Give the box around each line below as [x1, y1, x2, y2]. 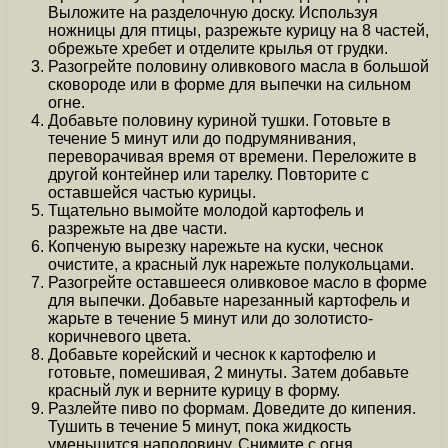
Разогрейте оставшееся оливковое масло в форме [48, 274, 427, 292]
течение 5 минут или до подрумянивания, [48, 130, 356, 148]
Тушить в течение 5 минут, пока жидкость [48, 418, 351, 436]
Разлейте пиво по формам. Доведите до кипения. [48, 400, 416, 418]
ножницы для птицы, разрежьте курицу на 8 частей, [48, 22, 429, 40]
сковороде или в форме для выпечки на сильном [48, 76, 411, 94]
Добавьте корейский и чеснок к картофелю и [48, 346, 376, 364]
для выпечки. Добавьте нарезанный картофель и [48, 292, 410, 310]
